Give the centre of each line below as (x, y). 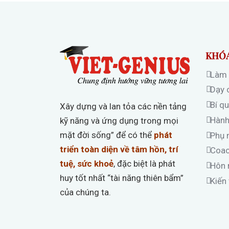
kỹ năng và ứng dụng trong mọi (119, 120)
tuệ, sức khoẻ (87, 163)
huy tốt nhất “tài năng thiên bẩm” (122, 178)
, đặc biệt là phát (144, 163)
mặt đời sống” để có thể (107, 135)
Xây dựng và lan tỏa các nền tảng (123, 106)
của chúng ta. (85, 192)
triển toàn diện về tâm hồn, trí (119, 149)
